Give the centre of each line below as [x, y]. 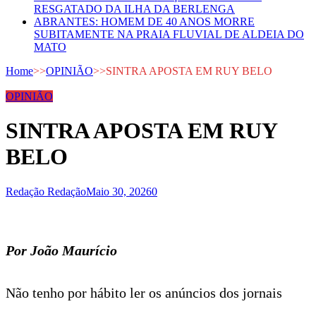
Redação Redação [46, 191]
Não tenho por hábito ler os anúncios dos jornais [144, 292]
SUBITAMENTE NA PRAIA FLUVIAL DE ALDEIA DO [169, 34]
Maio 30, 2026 [119, 191]
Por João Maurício [61, 250]
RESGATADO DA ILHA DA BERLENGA [134, 9]
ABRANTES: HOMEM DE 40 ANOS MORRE [144, 22]
